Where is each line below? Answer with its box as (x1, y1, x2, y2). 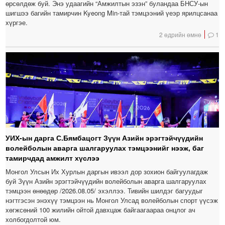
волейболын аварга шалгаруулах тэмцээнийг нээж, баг (6, 142, 204, 153)
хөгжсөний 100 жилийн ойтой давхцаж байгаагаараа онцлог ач (6, 204, 196, 214)
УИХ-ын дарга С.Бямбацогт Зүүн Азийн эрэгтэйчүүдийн (6, 132, 203, 143)
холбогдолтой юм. (6, 214, 61, 224)
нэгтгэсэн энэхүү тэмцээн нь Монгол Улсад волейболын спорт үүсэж (6, 195, 218, 205)
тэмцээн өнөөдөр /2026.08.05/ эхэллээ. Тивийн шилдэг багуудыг (6, 185, 203, 195)
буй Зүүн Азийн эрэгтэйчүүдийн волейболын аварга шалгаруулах (6, 176, 207, 186)
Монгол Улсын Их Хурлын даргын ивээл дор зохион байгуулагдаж (6, 166, 208, 176)
